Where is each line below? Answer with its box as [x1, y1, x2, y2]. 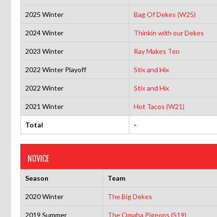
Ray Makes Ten [133, 46, 180, 55]
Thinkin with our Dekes [133, 28, 204, 37]
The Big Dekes [107, 192, 152, 201]
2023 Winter [25, 46, 63, 55]
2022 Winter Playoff [25, 65, 86, 74]
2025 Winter [25, 10, 63, 18]
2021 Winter [25, 102, 63, 110]
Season [25, 173, 48, 182]
